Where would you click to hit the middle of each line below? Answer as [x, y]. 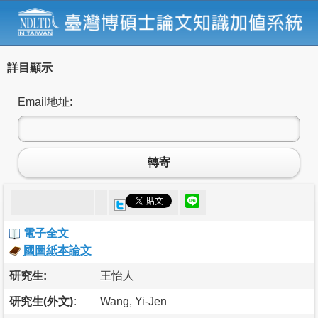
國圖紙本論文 [57, 250]
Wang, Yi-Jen [133, 301]
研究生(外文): [43, 301]
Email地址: [45, 102]
